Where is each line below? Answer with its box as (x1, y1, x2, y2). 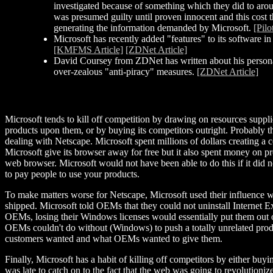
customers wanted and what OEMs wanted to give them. (5, 233, 222, 244)
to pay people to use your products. (5, 168, 140, 179)
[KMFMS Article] (54, 44, 123, 55)
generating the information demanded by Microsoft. (54, 23, 253, 34)
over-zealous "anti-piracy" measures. (54, 66, 197, 77)
